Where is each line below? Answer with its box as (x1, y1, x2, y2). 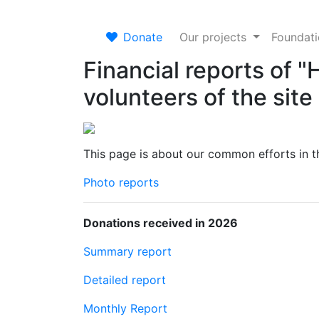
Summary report (83, 244, 172, 258)
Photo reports (83, 175, 159, 189)
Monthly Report (83, 301, 167, 315)
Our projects (179, 30, 250, 44)
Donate (123, 30, 162, 44)
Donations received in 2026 (83, 216, 238, 230)
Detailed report (83, 273, 166, 287)
